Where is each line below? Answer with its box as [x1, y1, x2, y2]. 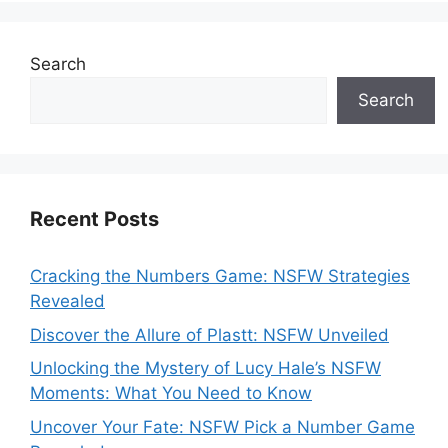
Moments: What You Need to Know [30, 383, 312, 404]
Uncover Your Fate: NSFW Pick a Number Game [30, 416, 415, 437]
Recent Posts [30, 207, 159, 232]
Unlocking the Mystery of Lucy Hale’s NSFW [30, 358, 381, 379]
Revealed [30, 291, 105, 312]
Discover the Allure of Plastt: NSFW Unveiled [30, 324, 389, 345]
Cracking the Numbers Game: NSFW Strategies [30, 266, 410, 287]
